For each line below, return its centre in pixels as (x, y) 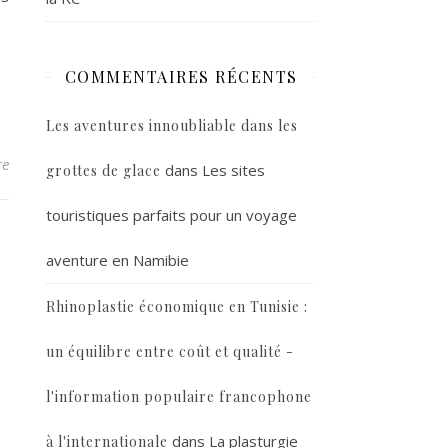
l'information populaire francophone (179, 396)
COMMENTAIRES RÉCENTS (181, 76)
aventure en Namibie (117, 260)
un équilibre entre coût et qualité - (170, 351)
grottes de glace (103, 170)
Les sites (233, 170)
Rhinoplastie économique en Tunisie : (177, 306)
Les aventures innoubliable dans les (172, 125)
